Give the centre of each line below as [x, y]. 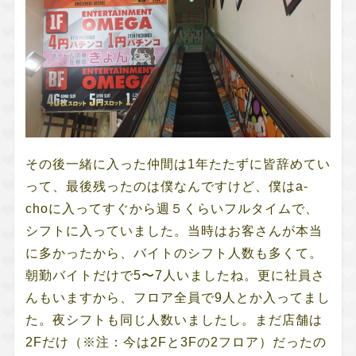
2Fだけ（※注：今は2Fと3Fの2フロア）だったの [176, 342]
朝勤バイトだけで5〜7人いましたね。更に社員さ [175, 275]
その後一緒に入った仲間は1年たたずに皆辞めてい [178, 164]
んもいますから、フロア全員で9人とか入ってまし [178, 297]
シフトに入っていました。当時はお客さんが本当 [174, 230]
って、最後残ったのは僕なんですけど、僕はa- [166, 186]
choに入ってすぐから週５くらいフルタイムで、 [172, 208]
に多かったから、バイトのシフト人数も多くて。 [174, 253]
